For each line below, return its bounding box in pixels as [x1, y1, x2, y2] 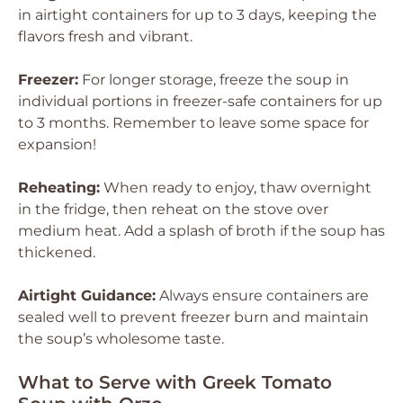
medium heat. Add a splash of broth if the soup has [18, 222, 385, 239]
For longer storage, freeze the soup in [78, 71, 349, 88]
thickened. [18, 244, 95, 261]
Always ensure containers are [156, 287, 369, 304]
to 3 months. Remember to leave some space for [18, 114, 369, 131]
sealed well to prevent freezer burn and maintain [18, 309, 369, 326]
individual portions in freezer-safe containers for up [18, 93, 382, 110]
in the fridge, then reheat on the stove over [18, 201, 328, 218]
